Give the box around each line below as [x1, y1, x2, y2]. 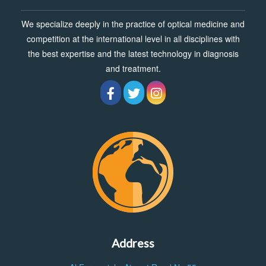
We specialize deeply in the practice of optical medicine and [21, 17, 245, 30]
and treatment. [105, 62, 161, 74]
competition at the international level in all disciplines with [26, 32, 240, 45]
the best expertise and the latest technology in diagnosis [27, 47, 239, 59]
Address [112, 236, 154, 250]
